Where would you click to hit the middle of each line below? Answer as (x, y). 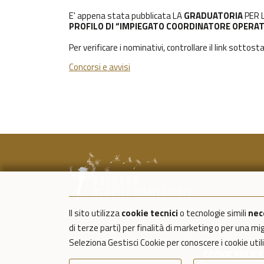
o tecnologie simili (213, 213)
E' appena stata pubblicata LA (126, 16)
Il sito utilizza (95, 213)
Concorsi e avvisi (100, 67)
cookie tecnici (150, 213)
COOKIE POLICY (233, 255)
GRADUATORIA (213, 16)
